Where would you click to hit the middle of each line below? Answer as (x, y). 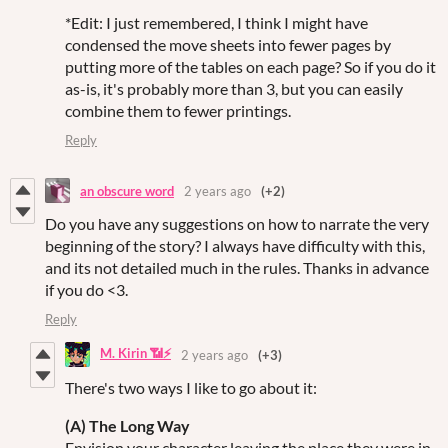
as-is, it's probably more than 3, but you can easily (234, 89)
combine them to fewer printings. (178, 111)
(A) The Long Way (127, 426)
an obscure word (127, 190)
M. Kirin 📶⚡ (135, 352)
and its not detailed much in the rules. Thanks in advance (237, 268)
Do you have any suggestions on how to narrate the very (237, 224)
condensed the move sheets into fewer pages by (228, 45)
